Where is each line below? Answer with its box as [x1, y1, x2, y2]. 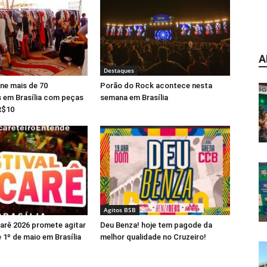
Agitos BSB [104, 206, 136, 214]
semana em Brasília [100, 93, 168, 102]
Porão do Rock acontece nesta [100, 81, 212, 90]
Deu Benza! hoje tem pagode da [100, 221, 212, 229]
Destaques [104, 66, 134, 74]
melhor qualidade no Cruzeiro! [100, 232, 206, 241]
